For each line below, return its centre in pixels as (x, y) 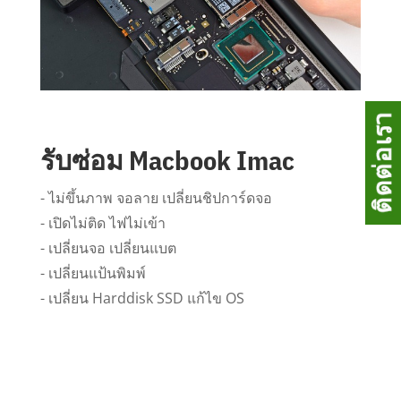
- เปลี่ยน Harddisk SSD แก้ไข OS (142, 298)
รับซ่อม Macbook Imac (167, 159)
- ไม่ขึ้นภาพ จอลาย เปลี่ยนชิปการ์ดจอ (156, 197)
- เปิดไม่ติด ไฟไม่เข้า (102, 222)
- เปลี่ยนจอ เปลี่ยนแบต (108, 247)
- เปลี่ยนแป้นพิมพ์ (93, 273)
